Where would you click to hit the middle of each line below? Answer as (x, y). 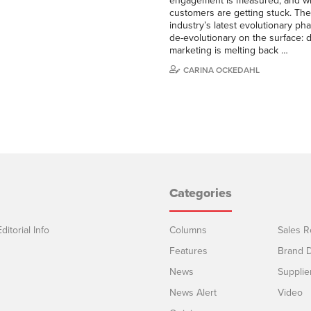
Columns (188, 230)
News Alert (193, 292)
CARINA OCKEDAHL (221, 70)
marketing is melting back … (229, 50)
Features (188, 251)
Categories (201, 193)
